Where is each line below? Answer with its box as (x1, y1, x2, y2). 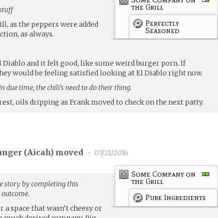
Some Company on (131, 169, 196, 179)
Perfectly (145, 18, 180, 28)
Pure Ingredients (145, 192, 206, 202)
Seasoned (145, 25, 180, 35)
